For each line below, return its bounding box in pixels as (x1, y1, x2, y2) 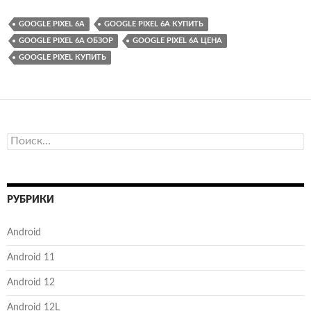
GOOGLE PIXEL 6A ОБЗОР (19, 36, 113, 44)
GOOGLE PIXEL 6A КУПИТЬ (104, 19, 203, 28)
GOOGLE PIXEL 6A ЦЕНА (133, 36, 222, 44)
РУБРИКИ (7, 194, 54, 205)
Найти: (6, 133, 37, 144)
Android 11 (7, 252, 55, 262)
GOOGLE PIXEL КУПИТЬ (19, 53, 106, 61)
